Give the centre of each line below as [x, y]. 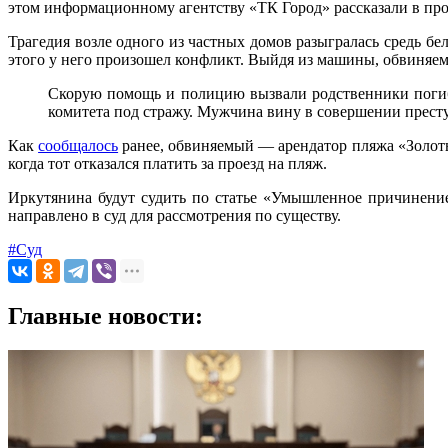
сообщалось [78, 146]
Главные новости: [105, 316]
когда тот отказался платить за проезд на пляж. [167, 164]
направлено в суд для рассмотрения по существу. [174, 216]
